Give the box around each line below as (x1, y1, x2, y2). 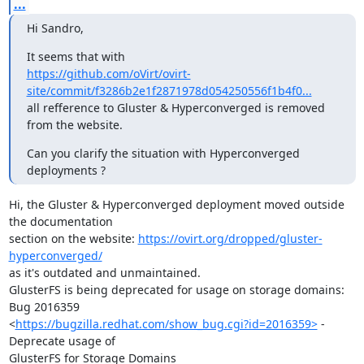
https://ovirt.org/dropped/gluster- (137, 230, 323, 246)
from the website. (26, 116, 123, 132)
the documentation (8, 213, 113, 229)
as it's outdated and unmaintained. (8, 264, 201, 280)
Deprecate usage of (8, 332, 115, 349)
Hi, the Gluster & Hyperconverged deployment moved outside (8, 196, 344, 212)
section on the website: (8, 230, 138, 246)
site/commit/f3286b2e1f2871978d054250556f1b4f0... (26, 82, 312, 98)
